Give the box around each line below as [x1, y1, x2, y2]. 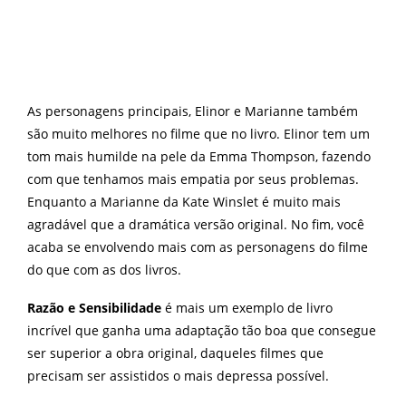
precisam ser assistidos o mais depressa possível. [27, 367, 329, 385]
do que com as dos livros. [27, 261, 181, 279]
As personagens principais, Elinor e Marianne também [27, 102, 358, 121]
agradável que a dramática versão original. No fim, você [27, 216, 364, 234]
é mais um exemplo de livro [161, 299, 333, 317]
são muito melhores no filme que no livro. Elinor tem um [27, 125, 370, 143]
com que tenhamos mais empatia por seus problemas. [27, 170, 359, 188]
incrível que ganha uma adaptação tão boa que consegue [27, 322, 376, 340]
